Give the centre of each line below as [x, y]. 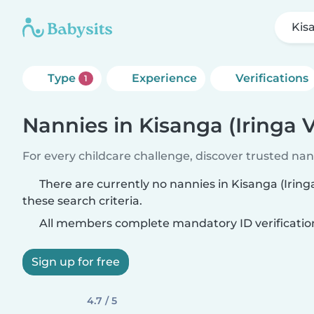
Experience [164, 78]
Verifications [272, 78]
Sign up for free [76, 262]
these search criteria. [82, 201]
